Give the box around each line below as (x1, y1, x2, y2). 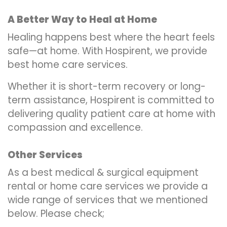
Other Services (8, 148, 83, 162)
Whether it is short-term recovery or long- (8, 80, 206, 93)
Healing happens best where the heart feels (8, 30, 215, 44)
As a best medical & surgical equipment (8, 166, 199, 179)
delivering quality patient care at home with (8, 107, 215, 121)
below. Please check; (8, 207, 104, 220)
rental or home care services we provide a (8, 179, 208, 193)
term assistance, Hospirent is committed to (8, 93, 214, 107)
